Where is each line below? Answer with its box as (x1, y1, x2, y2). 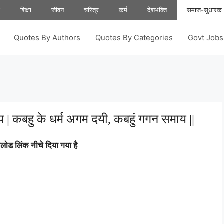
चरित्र (84, 6, 99, 14)
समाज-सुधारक (187, 6, 222, 14)
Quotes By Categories (95, 33, 173, 42)
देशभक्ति (147, 6, 167, 14)
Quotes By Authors (14, 33, 80, 42)
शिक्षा (20, 6, 31, 14)
